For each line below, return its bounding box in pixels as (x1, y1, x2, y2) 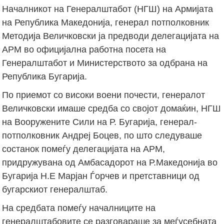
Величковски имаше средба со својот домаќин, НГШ (2, 103, 221, 113)
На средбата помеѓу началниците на (2, 202, 156, 213)
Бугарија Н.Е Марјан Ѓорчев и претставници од (2, 170, 200, 181)
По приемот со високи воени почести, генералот (2, 89, 205, 100)
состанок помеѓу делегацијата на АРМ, (2, 143, 165, 154)
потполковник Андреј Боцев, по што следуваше (2, 130, 202, 140)
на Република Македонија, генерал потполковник (2, 17, 209, 27)
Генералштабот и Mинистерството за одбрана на (2, 57, 208, 68)
